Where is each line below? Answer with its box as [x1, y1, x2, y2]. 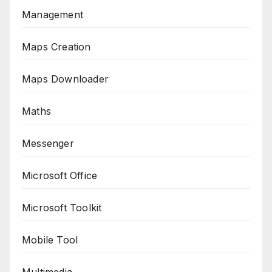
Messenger [22, 137, 74, 150]
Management [22, 8, 83, 21]
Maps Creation [22, 41, 91, 53]
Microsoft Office [22, 169, 98, 182]
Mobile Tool [22, 234, 78, 246]
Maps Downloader [22, 73, 109, 86]
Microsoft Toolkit [22, 202, 102, 214]
